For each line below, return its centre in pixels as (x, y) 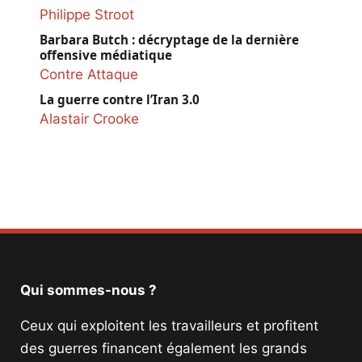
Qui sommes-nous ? (88, 290)
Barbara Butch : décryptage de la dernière (169, 39)
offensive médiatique (106, 55)
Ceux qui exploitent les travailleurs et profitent (169, 325)
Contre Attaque (89, 74)
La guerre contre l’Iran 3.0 (120, 99)
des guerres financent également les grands (164, 348)
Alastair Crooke (89, 118)
